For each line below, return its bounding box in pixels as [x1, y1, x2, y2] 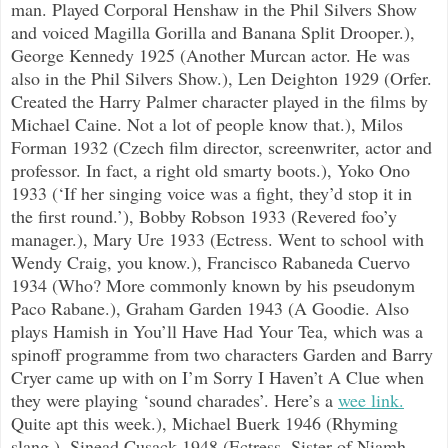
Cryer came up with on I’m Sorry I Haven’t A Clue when [11, 365, 424, 390]
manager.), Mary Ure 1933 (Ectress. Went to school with [11, 227, 424, 252]
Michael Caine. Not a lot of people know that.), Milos [11, 112, 403, 137]
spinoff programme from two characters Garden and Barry [11, 342, 433, 367]
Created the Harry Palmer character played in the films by [11, 89, 428, 114]
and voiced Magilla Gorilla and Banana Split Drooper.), [11, 20, 415, 45]
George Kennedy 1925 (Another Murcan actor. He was [11, 43, 410, 68]
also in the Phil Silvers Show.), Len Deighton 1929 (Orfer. [11, 66, 432, 91]
